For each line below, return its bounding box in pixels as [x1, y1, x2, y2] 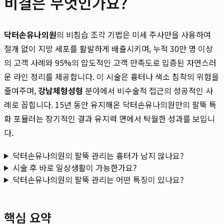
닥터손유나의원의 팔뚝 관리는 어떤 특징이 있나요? [12, 173, 184, 185]
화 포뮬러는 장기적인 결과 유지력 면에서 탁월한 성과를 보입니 [4, 112, 215, 124]
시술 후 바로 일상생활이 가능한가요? [12, 161, 137, 173]
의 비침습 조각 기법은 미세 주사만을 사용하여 [56, 28, 211, 40]
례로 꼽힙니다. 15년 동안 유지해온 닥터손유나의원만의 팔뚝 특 [4, 98, 216, 110]
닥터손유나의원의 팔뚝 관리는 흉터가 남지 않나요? [12, 149, 184, 161]
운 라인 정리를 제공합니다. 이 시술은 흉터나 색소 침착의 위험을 [4, 70, 219, 82]
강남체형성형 [38, 84, 83, 96]
